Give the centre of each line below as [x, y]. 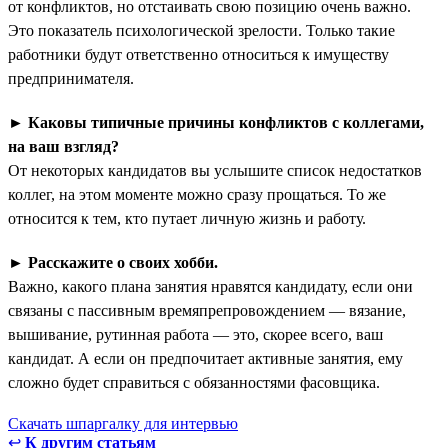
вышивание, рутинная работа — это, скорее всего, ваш [195, 334]
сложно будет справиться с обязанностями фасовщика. [194, 382]
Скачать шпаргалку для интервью [123, 423]
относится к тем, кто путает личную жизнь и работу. [187, 218]
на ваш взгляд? [63, 146]
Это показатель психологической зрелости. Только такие [201, 30]
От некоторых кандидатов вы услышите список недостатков [215, 170]
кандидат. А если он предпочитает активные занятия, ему [205, 358]
